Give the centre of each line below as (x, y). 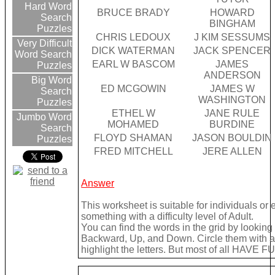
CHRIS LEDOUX (134, 37)
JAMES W (232, 89)
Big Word (51, 80)
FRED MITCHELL (133, 152)
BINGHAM (232, 24)
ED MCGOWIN (133, 89)
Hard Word (47, 7)
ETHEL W (133, 114)
